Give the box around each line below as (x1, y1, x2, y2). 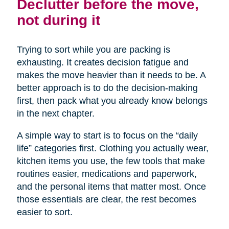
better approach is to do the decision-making (16, 83, 198, 94)
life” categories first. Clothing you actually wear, (16, 143, 209, 154)
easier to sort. (16, 207, 73, 218)
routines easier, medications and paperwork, (16, 169, 197, 179)
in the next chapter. (16, 108, 95, 119)
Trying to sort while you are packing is (16, 44, 170, 55)
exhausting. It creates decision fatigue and (16, 57, 189, 68)
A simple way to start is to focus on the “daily (16, 130, 198, 141)
